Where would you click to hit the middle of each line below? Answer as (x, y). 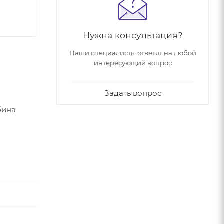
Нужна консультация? (133, 35)
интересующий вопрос (133, 63)
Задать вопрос (133, 93)
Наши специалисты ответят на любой (133, 53)
